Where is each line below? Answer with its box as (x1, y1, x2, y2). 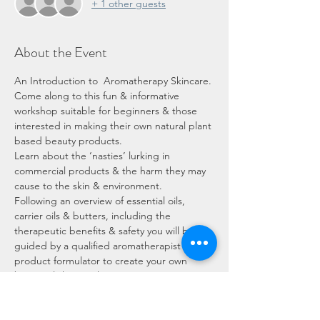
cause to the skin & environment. (14, 179, 165, 193)
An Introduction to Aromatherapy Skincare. (14, 74, 214, 88)
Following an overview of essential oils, (14, 194, 188, 208)
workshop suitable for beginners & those (14, 104, 200, 118)
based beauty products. (14, 134, 125, 148)
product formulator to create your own (14, 254, 190, 268)
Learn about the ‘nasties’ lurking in (14, 149, 173, 163)
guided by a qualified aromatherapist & (14, 239, 194, 253)
